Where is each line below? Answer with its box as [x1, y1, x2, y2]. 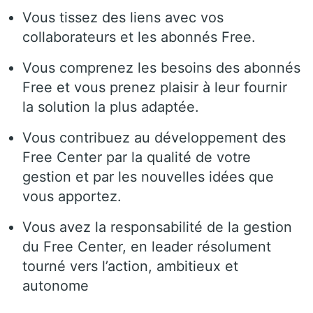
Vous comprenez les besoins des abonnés [22, 59, 300, 76]
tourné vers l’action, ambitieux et [22, 257, 238, 275]
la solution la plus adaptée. [22, 98, 199, 115]
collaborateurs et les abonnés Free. [22, 28, 256, 45]
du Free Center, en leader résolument [22, 238, 271, 255]
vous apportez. [22, 187, 122, 205]
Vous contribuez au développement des [22, 129, 286, 146]
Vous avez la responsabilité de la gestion [22, 218, 292, 235]
